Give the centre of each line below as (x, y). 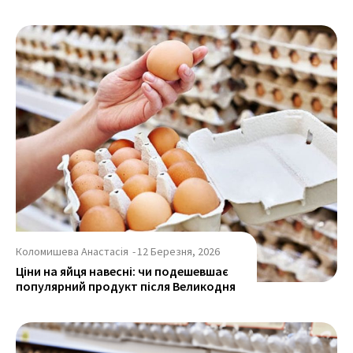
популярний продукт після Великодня (126, 286)
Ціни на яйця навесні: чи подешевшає (122, 271)
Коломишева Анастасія (72, 252)
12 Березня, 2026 (178, 252)
